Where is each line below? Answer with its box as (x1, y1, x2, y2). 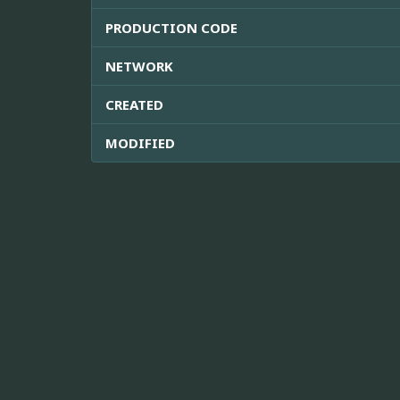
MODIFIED (105, 133, 175, 152)
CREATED (105, 95, 163, 113)
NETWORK (105, 56, 173, 75)
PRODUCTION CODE (105, 18, 237, 37)
